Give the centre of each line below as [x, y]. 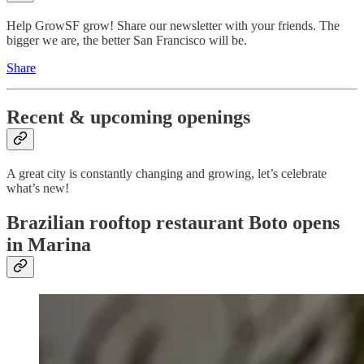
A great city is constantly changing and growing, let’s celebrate [167, 174]
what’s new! [38, 188]
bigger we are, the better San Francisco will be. [127, 41]
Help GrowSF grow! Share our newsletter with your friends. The [173, 26]
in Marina [49, 244]
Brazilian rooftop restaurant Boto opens [173, 222]
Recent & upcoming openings [128, 117]
